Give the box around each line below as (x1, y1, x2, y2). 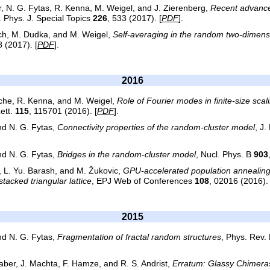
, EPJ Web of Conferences (92, 176, 195, 186)
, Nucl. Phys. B (196, 149, 254, 159)
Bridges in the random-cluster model (57, 149, 196, 159)
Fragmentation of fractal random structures (57, 232, 222, 242)
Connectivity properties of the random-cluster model (57, 123, 256, 133)
